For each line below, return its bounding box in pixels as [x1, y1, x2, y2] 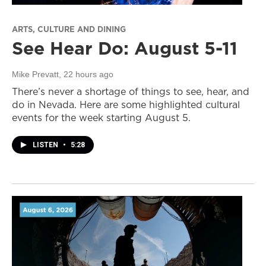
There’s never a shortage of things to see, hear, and [12, 85, 249, 99]
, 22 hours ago [59, 69, 113, 80]
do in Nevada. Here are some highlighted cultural [12, 98, 240, 112]
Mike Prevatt [12, 69, 59, 80]
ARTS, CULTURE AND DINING [12, 24, 126, 35]
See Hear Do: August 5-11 [12, 36, 237, 61]
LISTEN [33, 141, 60, 150]
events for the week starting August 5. [12, 111, 191, 125]
